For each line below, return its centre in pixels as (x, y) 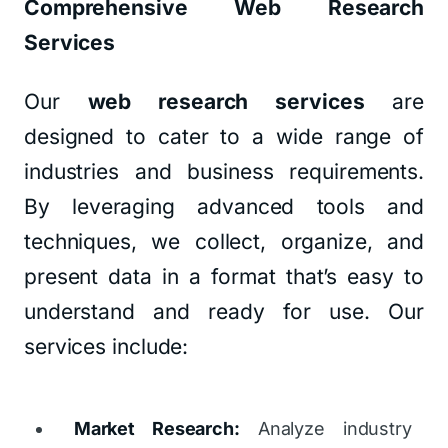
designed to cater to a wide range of (224, 136)
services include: (106, 346)
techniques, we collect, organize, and (224, 241)
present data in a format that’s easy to (224, 276)
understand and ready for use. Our (224, 311)
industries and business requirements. (224, 171)
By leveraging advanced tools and (224, 206)
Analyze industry (326, 428)
